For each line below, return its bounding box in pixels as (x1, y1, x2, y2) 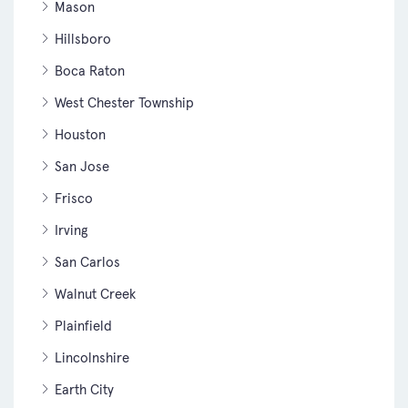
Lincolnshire (55, 348, 129, 366)
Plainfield (55, 316, 112, 334)
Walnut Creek (55, 284, 136, 302)
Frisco (55, 189, 93, 207)
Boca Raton (55, 61, 125, 79)
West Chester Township (55, 93, 194, 111)
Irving (55, 220, 87, 239)
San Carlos (55, 252, 120, 270)
